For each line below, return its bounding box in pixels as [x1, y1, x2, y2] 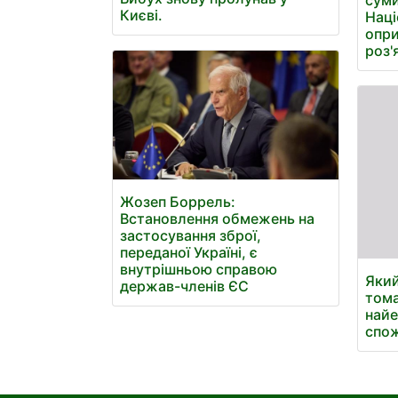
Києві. [120, 6, 163, 25]
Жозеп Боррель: [120, 193, 235, 211]
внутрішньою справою [120, 260, 277, 279]
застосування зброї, [120, 227, 261, 245]
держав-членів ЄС [120, 277, 249, 296]
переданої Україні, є [120, 243, 258, 262]
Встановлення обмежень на [120, 210, 314, 228]
